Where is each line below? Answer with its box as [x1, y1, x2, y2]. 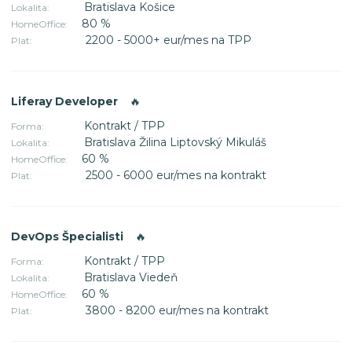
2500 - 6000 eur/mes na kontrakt [86, 167, 266, 182]
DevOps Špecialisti [11, 229, 126, 244]
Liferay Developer [11, 93, 121, 108]
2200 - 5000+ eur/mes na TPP [86, 32, 255, 47]
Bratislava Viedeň [84, 269, 178, 284]
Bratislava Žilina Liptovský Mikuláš [84, 134, 266, 149]
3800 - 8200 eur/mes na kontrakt [86, 302, 269, 317]
